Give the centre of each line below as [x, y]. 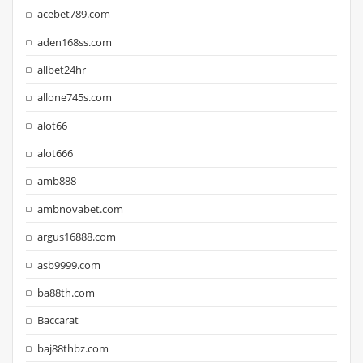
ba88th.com [66, 292]
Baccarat [58, 320]
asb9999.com [69, 265]
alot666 [56, 154]
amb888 [57, 181]
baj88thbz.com [73, 348]
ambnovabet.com [81, 209]
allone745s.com [75, 98]
